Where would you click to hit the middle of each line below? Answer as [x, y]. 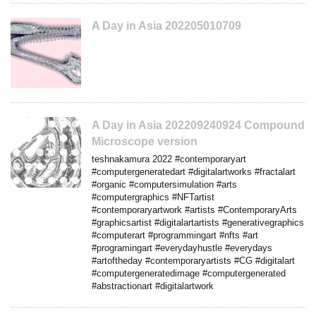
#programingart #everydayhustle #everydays [182, 248]
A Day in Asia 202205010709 [166, 25]
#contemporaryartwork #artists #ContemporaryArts [194, 209]
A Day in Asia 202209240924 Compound [198, 125]
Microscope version [145, 141]
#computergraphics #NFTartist [153, 197]
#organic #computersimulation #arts [164, 184]
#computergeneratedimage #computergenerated [189, 273]
